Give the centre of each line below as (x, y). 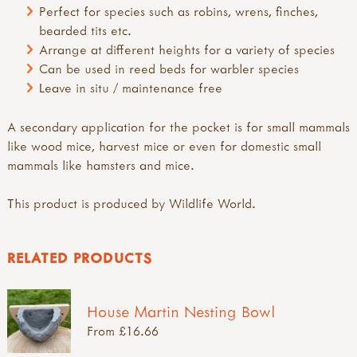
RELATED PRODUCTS (79, 258)
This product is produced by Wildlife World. (131, 204)
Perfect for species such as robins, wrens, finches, (179, 11)
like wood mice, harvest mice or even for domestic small (164, 145)
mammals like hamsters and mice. (101, 165)
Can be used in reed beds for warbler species (169, 68)
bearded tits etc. (86, 30)
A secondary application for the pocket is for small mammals (178, 126)
